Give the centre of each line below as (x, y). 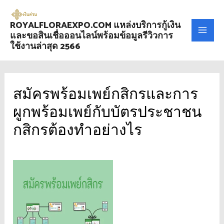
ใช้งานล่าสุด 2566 (45, 46)
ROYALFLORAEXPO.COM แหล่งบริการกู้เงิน (95, 25)
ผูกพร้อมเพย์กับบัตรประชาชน (108, 112)
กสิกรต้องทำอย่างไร (78, 130)
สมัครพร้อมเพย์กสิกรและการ (106, 94)
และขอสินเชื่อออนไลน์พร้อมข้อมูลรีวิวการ (91, 36)
